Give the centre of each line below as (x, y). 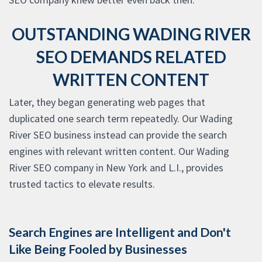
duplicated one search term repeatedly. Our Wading (121, 119)
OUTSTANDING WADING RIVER (131, 34)
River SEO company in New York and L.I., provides (116, 168)
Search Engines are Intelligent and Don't (120, 232)
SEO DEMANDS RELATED (131, 57)
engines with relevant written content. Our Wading (119, 151)
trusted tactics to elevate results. (82, 184)
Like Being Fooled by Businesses (98, 249)
